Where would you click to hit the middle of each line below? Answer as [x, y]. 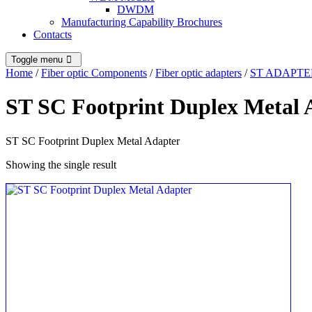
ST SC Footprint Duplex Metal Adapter [93, 141]
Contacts [53, 34]
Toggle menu [37, 59]
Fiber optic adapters [198, 72]
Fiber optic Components [94, 72]
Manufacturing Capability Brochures [142, 22]
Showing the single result [61, 164]
